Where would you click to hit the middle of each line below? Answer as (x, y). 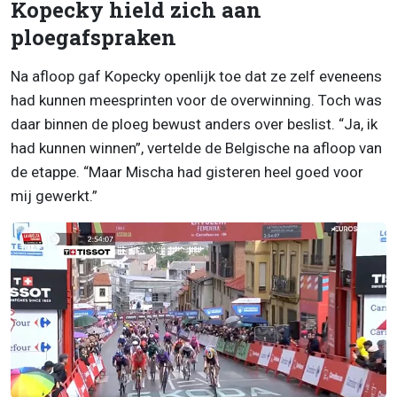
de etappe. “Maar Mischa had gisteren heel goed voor (187, 172)
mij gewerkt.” (54, 196)
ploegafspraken (93, 38)
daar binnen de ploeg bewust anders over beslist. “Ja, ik (194, 125)
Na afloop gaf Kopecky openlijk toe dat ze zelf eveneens (196, 77)
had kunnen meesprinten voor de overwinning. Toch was (196, 101)
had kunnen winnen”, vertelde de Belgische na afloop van (196, 148)
